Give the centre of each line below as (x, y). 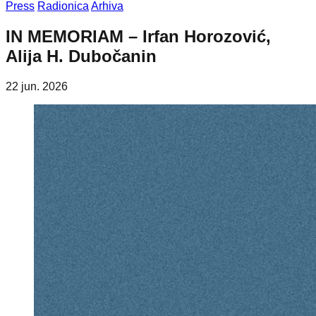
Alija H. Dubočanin (81, 56)
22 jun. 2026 (37, 86)
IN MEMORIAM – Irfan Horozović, (138, 36)
